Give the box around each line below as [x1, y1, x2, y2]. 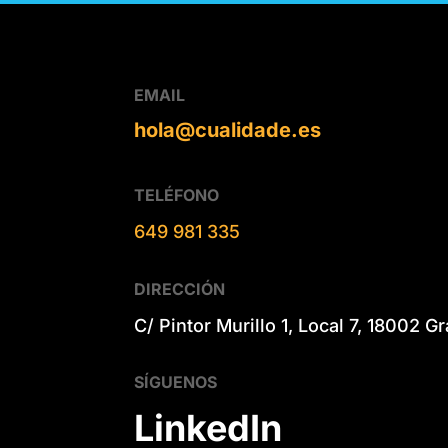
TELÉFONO [134, 185, 220, 206]
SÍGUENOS [134, 372, 218, 393]
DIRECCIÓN [134, 278, 226, 299]
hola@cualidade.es [134, 118, 322, 143]
